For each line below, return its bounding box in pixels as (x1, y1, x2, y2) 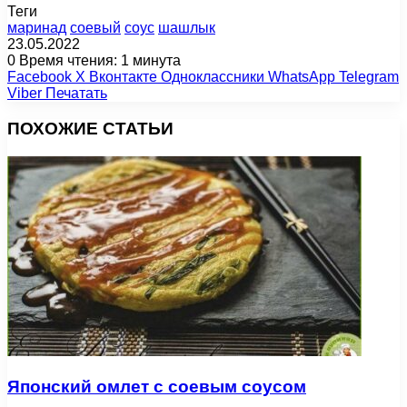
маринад (7, 20, 66, 36)
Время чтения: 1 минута (15, 53, 181, 69)
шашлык (158, 20, 215, 36)
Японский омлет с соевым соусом (7, 376, 306, 396)
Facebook (7, 69, 72, 85)
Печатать (45, 85, 107, 102)
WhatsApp (268, 69, 335, 85)
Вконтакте (89, 69, 157, 85)
